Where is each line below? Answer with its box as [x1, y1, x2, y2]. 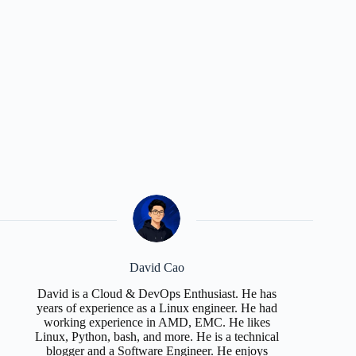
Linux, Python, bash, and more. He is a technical [34, 329, 279, 343]
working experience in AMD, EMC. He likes [43, 315, 270, 329]
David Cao [129, 260, 184, 274]
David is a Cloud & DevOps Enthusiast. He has [37, 286, 277, 300]
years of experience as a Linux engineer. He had [36, 300, 277, 315]
